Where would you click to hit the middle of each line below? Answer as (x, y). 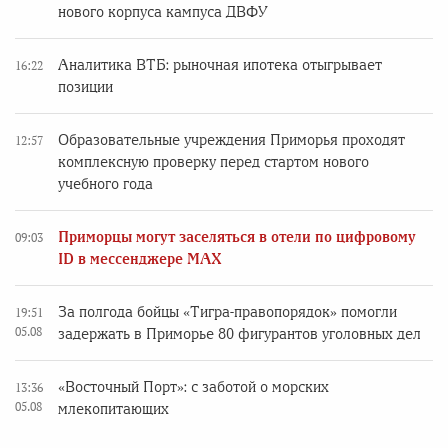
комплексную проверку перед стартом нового (213, 162)
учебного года (105, 184)
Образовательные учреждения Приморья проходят (231, 140)
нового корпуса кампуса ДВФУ (163, 12)
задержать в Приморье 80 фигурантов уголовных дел (239, 334)
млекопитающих (113, 409)
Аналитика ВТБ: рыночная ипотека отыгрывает (220, 65)
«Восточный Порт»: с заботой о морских (193, 387)
